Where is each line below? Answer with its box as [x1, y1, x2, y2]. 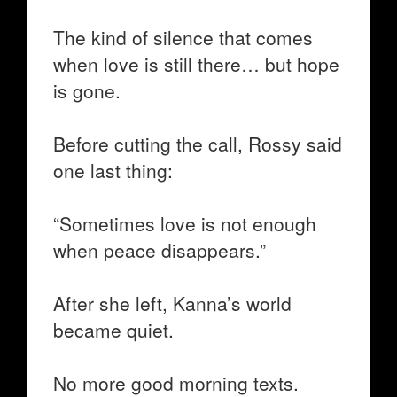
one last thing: [53, 157, 173, 183]
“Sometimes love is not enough [53, 210, 316, 237]
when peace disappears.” [53, 237, 266, 263]
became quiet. [53, 316, 174, 343]
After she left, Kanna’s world [53, 290, 292, 316]
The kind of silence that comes [53, 24, 313, 51]
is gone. [53, 77, 121, 104]
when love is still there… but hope [53, 51, 339, 77]
